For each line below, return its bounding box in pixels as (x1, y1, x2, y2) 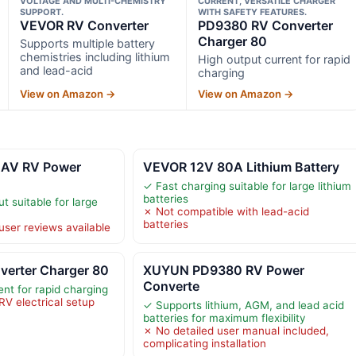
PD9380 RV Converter (198, 17, 334, 33)
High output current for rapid (198, 52, 351, 66)
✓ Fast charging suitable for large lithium (142, 179, 351, 192)
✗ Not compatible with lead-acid (142, 204, 309, 218)
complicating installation (142, 336, 266, 350)
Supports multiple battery (19, 36, 155, 50)
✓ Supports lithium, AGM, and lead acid (142, 298, 344, 311)
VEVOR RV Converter (19, 17, 149, 33)
